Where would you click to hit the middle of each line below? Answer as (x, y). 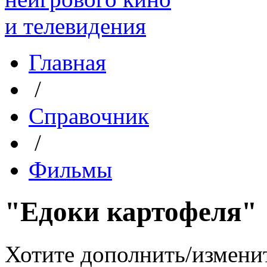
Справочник (89, 116)
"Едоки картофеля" (131, 212)
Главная (67, 62)
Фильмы (70, 170)
